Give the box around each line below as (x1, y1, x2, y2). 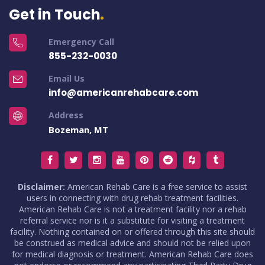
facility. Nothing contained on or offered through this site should (10, 225, 255, 237)
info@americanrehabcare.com (48, 86, 198, 99)
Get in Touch (9, 4, 101, 24)
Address (48, 109, 83, 121)
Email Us (48, 72, 85, 84)
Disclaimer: (18, 180, 65, 192)
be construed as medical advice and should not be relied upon (14, 237, 251, 248)
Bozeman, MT (48, 123, 108, 135)
